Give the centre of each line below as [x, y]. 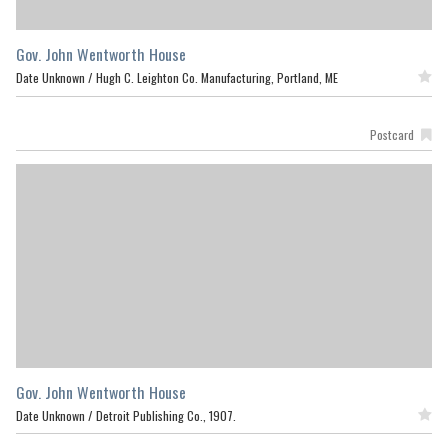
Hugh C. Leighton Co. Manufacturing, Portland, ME [217, 77]
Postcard [391, 134]
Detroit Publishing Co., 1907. [166, 415]
